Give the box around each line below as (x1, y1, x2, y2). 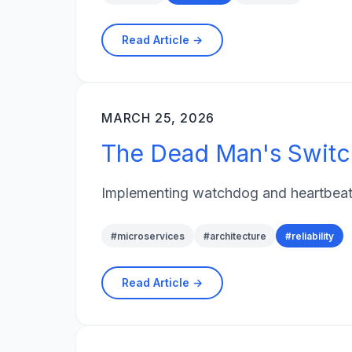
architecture (210, 229, 266, 242)
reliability (291, 229, 334, 242)
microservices (117, 229, 185, 242)
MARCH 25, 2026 (101, 109, 215, 126)
